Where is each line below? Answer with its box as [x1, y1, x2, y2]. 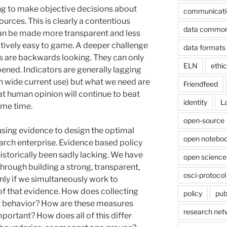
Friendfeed [183, 79, 218, 88]
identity [183, 97, 207, 106]
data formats [183, 43, 225, 52]
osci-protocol [183, 170, 226, 179]
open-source [183, 116, 224, 125]
